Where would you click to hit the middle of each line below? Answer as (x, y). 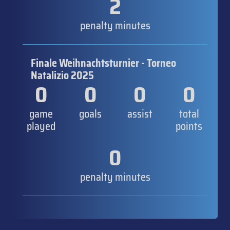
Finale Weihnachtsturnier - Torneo (103, 63)
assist (140, 114)
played (41, 126)
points (189, 126)
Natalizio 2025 (62, 75)
